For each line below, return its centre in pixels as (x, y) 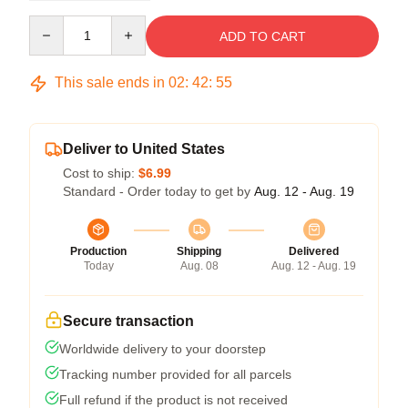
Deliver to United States (144, 149)
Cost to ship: (101, 173)
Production (98, 251)
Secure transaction (128, 321)
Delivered (314, 251)
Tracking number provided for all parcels (175, 374)
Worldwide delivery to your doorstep (163, 349)
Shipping (199, 251)
